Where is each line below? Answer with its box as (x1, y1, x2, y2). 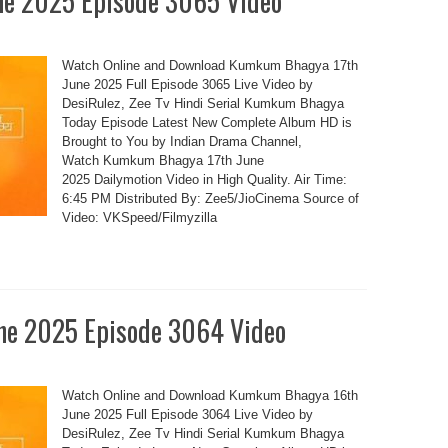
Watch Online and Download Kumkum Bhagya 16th (61, 388, 358, 403)
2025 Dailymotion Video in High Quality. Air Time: (61, 172, 347, 187)
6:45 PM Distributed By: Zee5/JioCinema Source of (61, 191, 359, 206)
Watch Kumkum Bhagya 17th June (61, 153, 264, 168)
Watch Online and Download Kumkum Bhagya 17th (61, 58, 358, 73)
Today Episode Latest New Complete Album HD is (61, 115, 352, 130)
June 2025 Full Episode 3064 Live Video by (61, 407, 313, 422)
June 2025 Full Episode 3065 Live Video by (61, 77, 313, 92)
